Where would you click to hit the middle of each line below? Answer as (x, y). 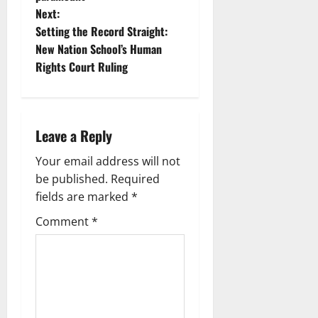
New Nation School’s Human (99, 49)
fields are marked (83, 197)
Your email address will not (108, 161)
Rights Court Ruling (82, 67)
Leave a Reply (74, 136)
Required (135, 179)
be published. (72, 179)
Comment (64, 222)
